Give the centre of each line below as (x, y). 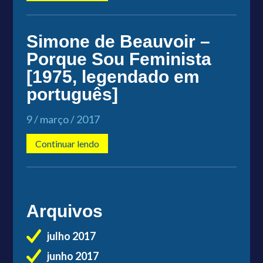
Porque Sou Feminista (119, 59)
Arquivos (64, 211)
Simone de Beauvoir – (118, 41)
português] (72, 94)
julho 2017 (71, 236)
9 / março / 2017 (63, 119)
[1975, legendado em (113, 76)
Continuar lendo (67, 143)
